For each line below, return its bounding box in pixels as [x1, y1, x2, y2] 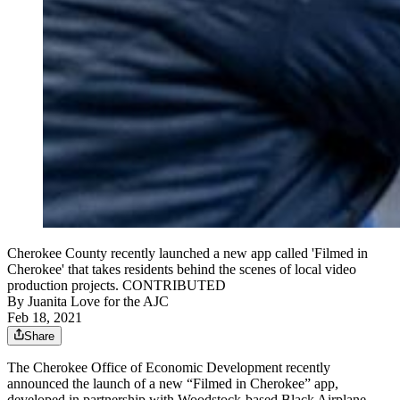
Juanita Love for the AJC [28, 294, 169, 310]
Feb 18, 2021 [7, 310, 82, 326]
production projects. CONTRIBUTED [7, 278, 226, 294]
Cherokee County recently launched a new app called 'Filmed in [7, 246, 368, 262]
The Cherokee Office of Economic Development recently [7, 360, 330, 376]
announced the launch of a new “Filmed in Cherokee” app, [7, 376, 338, 392]
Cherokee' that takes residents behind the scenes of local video [7, 262, 356, 278]
